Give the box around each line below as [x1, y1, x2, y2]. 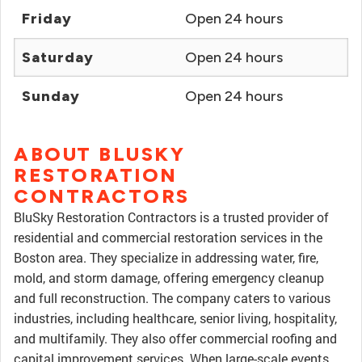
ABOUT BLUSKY [14, 142, 185, 166]
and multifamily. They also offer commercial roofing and [14, 330, 337, 347]
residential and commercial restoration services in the [14, 229, 322, 246]
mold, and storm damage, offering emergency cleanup [14, 269, 324, 286]
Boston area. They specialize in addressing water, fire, [14, 249, 318, 266]
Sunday [22, 87, 80, 105]
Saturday [22, 48, 94, 66]
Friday [22, 10, 72, 27]
